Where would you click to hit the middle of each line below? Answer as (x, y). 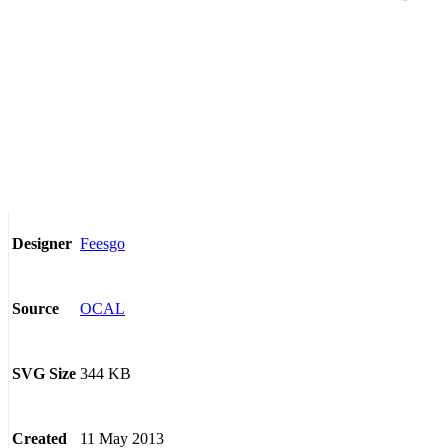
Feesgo (102, 243)
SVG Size (44, 374)
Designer (42, 244)
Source (35, 309)
